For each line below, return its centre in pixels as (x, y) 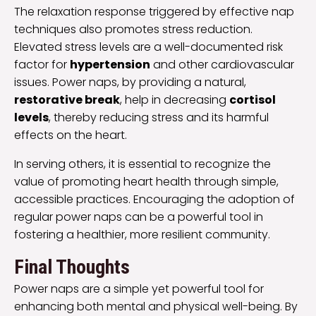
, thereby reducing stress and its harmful (159, 118)
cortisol (253, 100)
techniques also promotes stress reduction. (133, 30)
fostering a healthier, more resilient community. (142, 235)
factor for (42, 65)
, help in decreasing (175, 100)
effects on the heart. (71, 135)
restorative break (67, 100)
